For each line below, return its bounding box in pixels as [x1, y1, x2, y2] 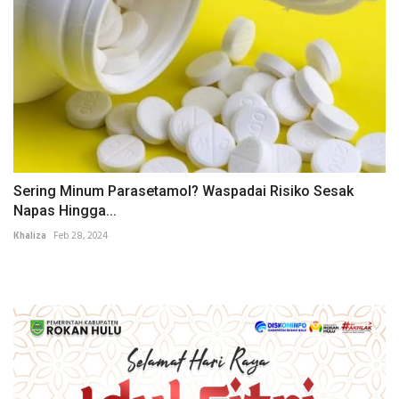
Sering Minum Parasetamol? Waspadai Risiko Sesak [13, 182, 354, 199]
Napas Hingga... [13, 201, 117, 219]
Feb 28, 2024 [53, 227, 108, 244]
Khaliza [13, 227, 46, 244]
